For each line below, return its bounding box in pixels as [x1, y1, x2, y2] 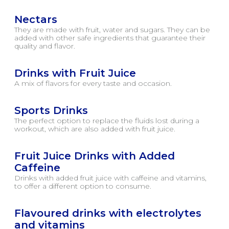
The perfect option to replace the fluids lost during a [14, 116, 199, 125]
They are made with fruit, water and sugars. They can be [14, 25, 210, 34]
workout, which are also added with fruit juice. [14, 124, 175, 133]
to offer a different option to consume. [14, 181, 151, 191]
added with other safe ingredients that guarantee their [14, 33, 205, 42]
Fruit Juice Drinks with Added [14, 150, 175, 162]
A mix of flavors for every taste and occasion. [14, 79, 172, 88]
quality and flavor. [14, 41, 75, 51]
